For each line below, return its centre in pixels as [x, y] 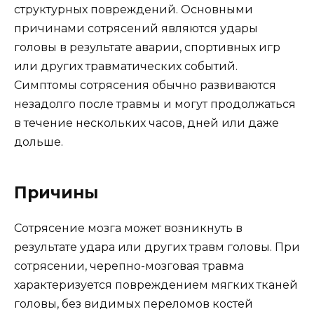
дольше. [39, 142]
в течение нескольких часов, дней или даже [146, 123]
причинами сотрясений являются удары [136, 29]
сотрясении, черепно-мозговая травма [129, 266]
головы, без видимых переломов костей [134, 304]
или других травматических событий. [126, 67]
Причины [56, 193]
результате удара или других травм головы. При [157, 247]
